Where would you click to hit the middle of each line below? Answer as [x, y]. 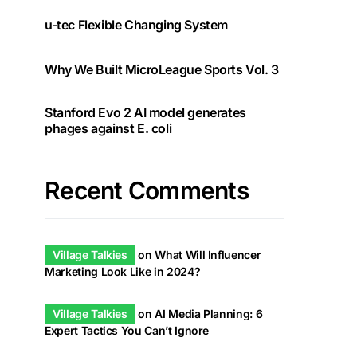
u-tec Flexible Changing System [136, 25]
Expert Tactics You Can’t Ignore [127, 330]
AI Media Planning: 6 [209, 314]
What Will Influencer [208, 255]
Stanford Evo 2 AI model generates [145, 112]
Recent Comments [147, 190]
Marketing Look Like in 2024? [123, 271]
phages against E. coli [108, 128]
